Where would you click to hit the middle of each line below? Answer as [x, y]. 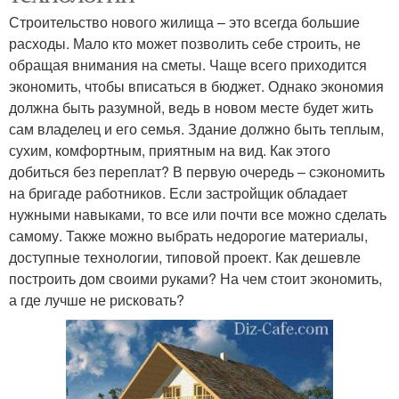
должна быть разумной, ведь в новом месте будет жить [191, 107]
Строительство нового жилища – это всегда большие [184, 21]
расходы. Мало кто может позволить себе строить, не [185, 43]
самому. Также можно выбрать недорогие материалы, [188, 235]
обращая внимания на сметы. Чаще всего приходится [188, 64]
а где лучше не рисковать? [97, 299]
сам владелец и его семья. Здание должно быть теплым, [196, 128]
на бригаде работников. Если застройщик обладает [178, 192]
